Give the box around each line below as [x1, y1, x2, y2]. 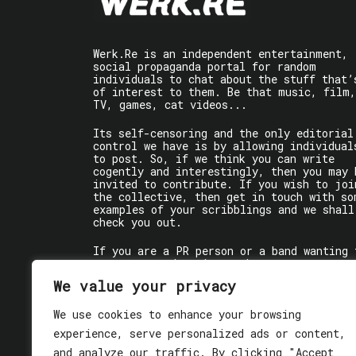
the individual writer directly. [93, 269, 290, 284]
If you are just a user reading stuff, [93, 297, 329, 313]
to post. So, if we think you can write [93, 151, 335, 167]
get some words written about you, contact [93, 256, 354, 272]
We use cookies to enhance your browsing [53, 307, 301, 322]
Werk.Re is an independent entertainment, [93, 46, 348, 62]
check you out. [93, 215, 182, 230]
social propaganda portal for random [93, 59, 316, 75]
